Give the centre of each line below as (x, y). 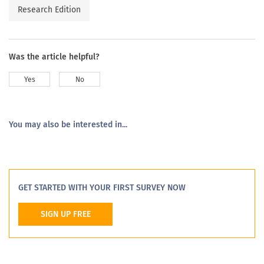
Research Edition (49, 9)
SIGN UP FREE (65, 214)
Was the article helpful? (54, 57)
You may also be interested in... (68, 124)
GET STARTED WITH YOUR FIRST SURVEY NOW (102, 187)
